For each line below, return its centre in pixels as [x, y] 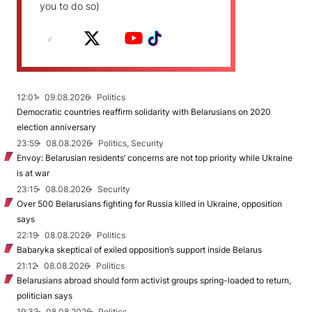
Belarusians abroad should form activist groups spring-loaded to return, [154, 280]
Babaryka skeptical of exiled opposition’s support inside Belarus [139, 250]
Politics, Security [131, 143]
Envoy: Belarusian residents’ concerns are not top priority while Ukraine [155, 158]
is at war [33, 173]
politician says [45, 296]
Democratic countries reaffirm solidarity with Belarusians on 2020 [144, 112]
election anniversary [56, 127]
